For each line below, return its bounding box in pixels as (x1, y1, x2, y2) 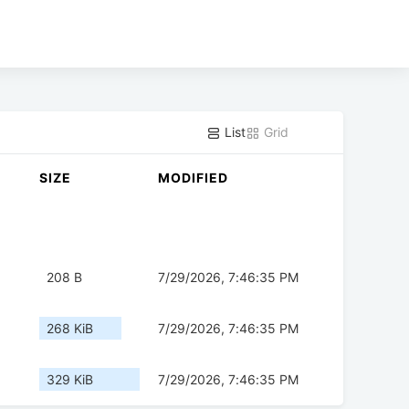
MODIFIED (158, 170, 228, 186)
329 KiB (47, 372, 93, 388)
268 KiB (47, 320, 93, 337)
